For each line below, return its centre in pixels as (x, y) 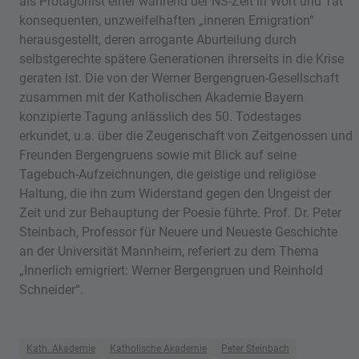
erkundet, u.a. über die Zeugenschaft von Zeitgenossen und (186, 135)
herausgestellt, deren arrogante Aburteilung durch (158, 39)
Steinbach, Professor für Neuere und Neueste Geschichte (178, 232)
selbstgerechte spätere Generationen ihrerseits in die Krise (182, 58)
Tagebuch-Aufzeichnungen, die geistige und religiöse (167, 174)
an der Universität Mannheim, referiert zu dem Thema (169, 251)
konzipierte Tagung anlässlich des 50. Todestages (160, 116)
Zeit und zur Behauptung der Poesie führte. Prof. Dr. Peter (180, 212)
